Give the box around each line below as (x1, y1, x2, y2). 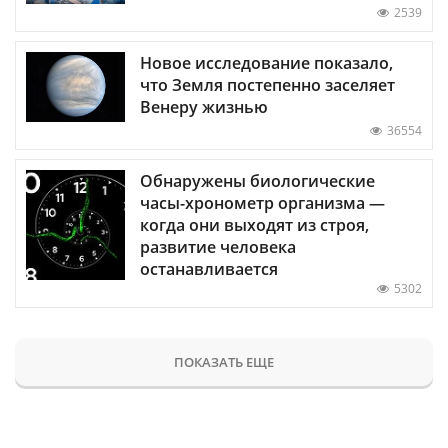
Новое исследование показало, (140, 51, 393, 74)
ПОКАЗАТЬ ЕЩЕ (174, 352, 274, 371)
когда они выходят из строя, (140, 213, 369, 236)
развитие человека (140, 235, 296, 258)
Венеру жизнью (140, 95, 268, 118)
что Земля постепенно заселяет (140, 73, 395, 96)
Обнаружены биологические (140, 169, 375, 192)
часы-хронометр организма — (140, 191, 385, 214)
